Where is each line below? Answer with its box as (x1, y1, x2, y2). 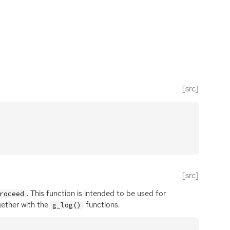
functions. (83, 199, 120, 210)
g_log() (52, 200, 82, 209)
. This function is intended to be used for (26, 188, 166, 199)
